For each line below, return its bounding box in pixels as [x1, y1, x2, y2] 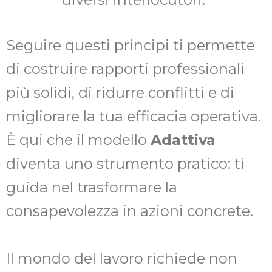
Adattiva [151, 131, 216, 149]
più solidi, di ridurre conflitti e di [6, 84, 234, 102]
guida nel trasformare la [6, 178, 177, 197]
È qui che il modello [6, 131, 151, 149]
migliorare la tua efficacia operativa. [6, 107, 261, 126]
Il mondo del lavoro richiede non [6, 249, 237, 267]
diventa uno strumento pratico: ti [6, 155, 245, 173]
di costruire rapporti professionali [6, 60, 245, 78]
